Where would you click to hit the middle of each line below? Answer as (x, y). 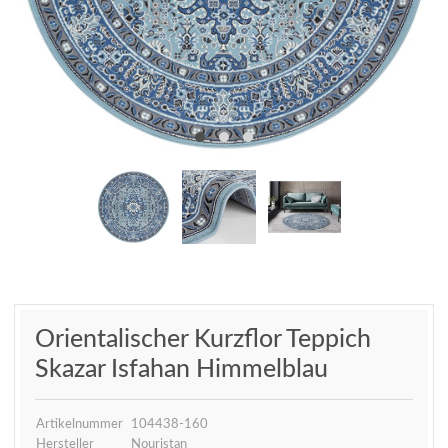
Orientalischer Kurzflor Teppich (203, 339)
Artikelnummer (79, 423)
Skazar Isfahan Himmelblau (181, 369)
